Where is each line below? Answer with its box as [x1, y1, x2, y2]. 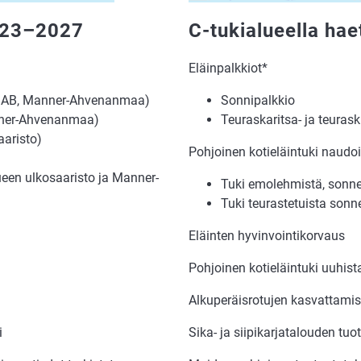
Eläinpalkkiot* [189, 60, 268, 76]
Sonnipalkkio [221, 92, 295, 108]
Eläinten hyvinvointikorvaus [189, 227, 345, 243]
